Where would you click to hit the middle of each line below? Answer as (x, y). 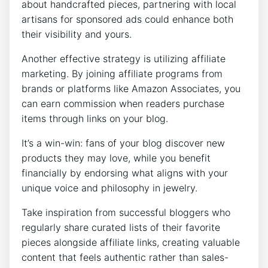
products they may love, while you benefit (116, 158)
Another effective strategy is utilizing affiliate (124, 59)
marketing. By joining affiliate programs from (122, 74)
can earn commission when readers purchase (123, 104)
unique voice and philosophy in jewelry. (109, 188)
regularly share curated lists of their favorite (121, 228)
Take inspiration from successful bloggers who (126, 213)
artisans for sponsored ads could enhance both (127, 19)
